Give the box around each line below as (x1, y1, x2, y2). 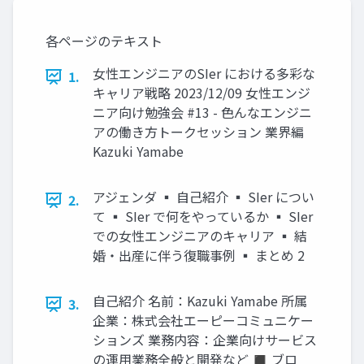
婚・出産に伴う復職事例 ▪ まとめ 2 (93, 245, 305, 266)
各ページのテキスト (45, 31, 162, 51)
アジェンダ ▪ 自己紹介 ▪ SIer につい (93, 187, 314, 207)
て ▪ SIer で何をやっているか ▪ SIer (93, 206, 313, 227)
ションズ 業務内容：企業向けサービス (93, 330, 317, 350)
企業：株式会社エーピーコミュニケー (93, 310, 314, 331)
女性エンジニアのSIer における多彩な (93, 63, 315, 84)
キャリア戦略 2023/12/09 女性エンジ (93, 83, 310, 103)
